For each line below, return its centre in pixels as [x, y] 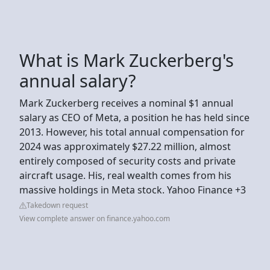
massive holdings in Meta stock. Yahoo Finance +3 [133, 190]
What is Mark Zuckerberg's [127, 60]
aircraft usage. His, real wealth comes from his [125, 175]
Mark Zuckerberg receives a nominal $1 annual [126, 103]
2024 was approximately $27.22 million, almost [125, 146]
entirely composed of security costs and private [127, 161]
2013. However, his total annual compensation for [132, 132]
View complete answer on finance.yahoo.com [95, 218]
